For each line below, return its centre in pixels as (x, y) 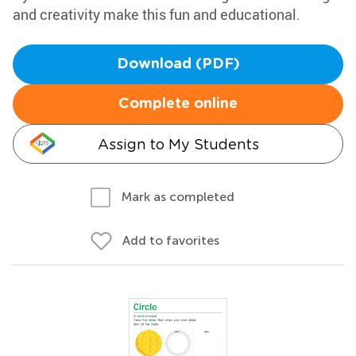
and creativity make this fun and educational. (157, 14)
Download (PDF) (178, 64)
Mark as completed (178, 197)
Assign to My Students (178, 144)
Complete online (178, 104)
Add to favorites (171, 240)
